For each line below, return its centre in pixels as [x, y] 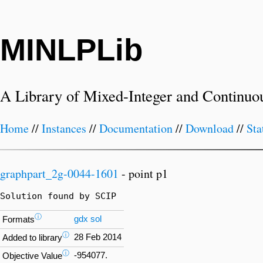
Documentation [136, 129]
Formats [18, 220]
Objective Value [32, 256]
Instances [64, 129]
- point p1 [143, 173]
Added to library [32, 238]
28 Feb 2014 [98, 237]
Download [210, 129]
